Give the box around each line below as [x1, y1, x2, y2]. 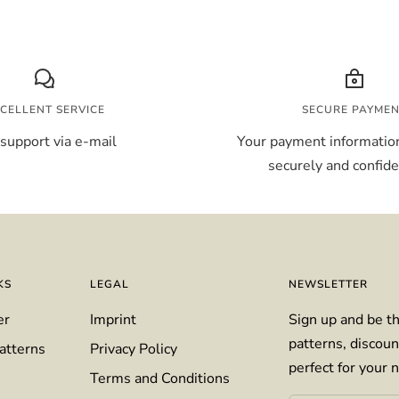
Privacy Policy [90, 338, 177, 359]
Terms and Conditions [90, 368, 230, 388]
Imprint [90, 309, 136, 330]
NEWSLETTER [288, 276, 368, 291]
